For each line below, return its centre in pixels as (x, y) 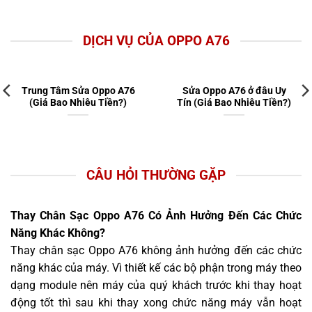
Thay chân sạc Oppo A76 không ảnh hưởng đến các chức (156, 251)
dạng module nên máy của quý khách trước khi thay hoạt (156, 286)
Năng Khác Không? (58, 233)
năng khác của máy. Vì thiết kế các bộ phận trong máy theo (156, 268)
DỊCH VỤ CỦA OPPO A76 (156, 40)
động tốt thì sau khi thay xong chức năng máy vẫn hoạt (156, 303)
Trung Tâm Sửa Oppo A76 (78, 90)
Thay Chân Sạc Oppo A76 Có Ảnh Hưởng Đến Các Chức (156, 216)
